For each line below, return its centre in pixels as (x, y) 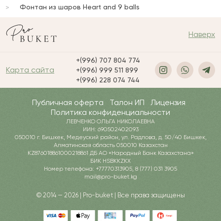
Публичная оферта (68, 103)
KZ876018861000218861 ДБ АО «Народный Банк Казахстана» (110, 153)
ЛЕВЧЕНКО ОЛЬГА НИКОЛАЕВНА (110, 122)
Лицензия (168, 103)
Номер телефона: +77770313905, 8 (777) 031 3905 (110, 169)
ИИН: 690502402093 (110, 129)
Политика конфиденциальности (110, 112)
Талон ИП (127, 103)
